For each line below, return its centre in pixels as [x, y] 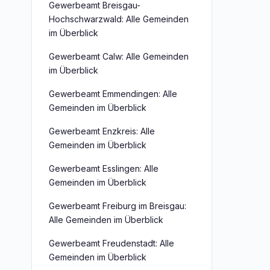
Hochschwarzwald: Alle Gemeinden [119, 19]
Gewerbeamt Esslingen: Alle [104, 168]
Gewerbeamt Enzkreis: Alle [102, 131]
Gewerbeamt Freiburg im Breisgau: [118, 206]
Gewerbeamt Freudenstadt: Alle [111, 243]
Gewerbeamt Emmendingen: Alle [113, 94]
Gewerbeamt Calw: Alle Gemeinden [119, 56]
